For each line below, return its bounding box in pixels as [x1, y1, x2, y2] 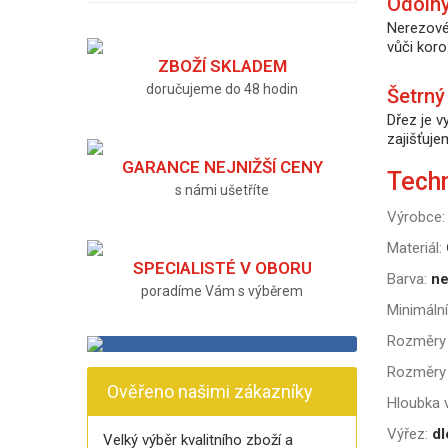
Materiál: [387, 239, 442, 257]
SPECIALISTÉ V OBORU [132, 258, 312, 278]
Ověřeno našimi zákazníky [107, 381, 313, 402]
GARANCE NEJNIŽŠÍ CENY [121, 157, 323, 177]
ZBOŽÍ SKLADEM [157, 56, 287, 76]
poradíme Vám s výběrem [141, 283, 303, 299]
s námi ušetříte [175, 182, 269, 198]
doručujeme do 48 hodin [146, 81, 298, 97]
